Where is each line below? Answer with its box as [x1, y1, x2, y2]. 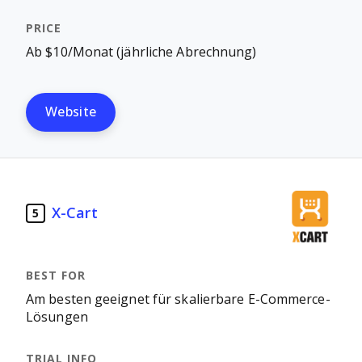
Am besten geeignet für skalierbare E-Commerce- [26, 293, 330, 306]
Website [45, 105, 97, 119]
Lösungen [26, 310, 88, 324]
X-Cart [52, 204, 98, 221]
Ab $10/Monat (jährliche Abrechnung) [26, 45, 257, 59]
